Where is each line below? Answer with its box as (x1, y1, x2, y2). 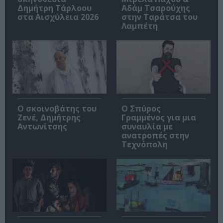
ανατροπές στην (121, 129, 189, 141)
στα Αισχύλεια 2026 (17, 11, 99, 23)
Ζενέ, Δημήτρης (17, 111, 81, 123)
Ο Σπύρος (121, 103, 161, 114)
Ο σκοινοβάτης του (17, 103, 97, 114)
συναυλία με (121, 120, 173, 132)
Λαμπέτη (121, 20, 158, 32)
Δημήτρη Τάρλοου (17, 2, 92, 14)
